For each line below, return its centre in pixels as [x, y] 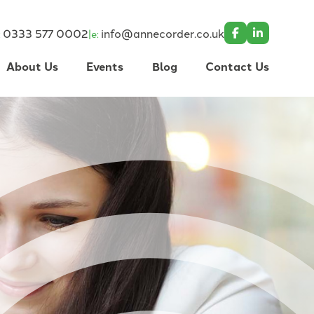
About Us [32, 66]
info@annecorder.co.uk [163, 33]
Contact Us [237, 66]
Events [105, 66]
